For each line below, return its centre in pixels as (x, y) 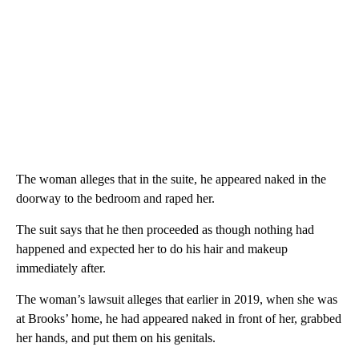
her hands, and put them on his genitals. (116, 337)
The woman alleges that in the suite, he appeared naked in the (171, 179)
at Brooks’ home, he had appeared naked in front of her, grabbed (179, 318)
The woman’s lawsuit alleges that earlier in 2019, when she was (177, 299)
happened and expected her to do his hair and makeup (152, 248)
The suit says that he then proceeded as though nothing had (165, 229)
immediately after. (61, 268)
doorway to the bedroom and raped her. (115, 198)
